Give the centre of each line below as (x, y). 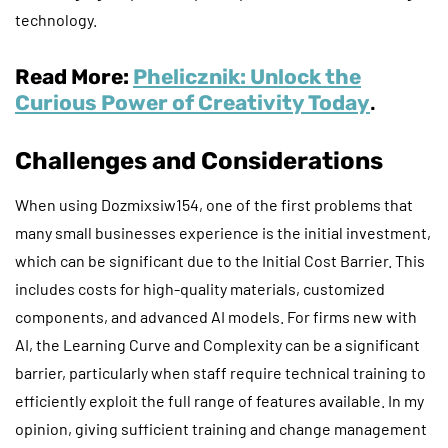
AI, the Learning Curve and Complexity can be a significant (217, 344)
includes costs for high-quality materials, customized (200, 288)
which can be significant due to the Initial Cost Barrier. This (220, 260)
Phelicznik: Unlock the (247, 76)
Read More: (74, 76)
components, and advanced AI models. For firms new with (216, 316)
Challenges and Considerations (199, 160)
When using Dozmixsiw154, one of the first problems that (214, 204)
